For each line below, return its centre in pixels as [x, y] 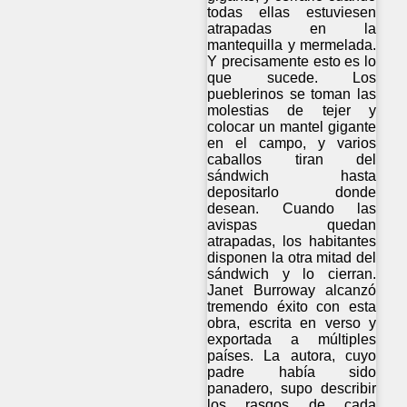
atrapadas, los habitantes [292, 242]
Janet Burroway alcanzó [292, 291]
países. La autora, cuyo [292, 356]
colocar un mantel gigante [292, 127]
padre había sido [292, 372]
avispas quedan [292, 225]
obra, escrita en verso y [292, 323]
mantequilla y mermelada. [292, 45]
